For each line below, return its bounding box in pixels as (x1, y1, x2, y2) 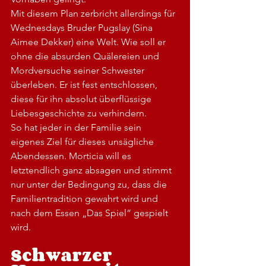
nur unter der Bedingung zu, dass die (11, 178, 169, 190)
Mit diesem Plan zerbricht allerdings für (11, 7, 178, 19)
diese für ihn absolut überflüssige (11, 93, 154, 104)
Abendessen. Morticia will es (11, 150, 134, 161)
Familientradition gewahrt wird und (11, 192, 160, 204)
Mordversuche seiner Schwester (11, 64, 147, 76)
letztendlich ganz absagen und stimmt (11, 164, 174, 176)
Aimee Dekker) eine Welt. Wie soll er (11, 36, 168, 47)
